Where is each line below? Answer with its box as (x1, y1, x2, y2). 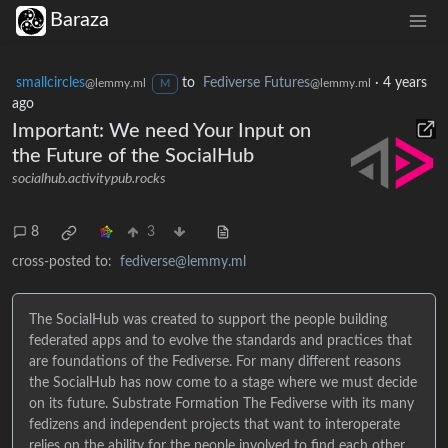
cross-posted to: (12, 254, 112, 269)
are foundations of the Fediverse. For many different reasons (29, 354, 401, 369)
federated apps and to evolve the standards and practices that (29, 333, 412, 348)
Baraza (50, 10, 109, 31)
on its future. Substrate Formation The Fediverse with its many (29, 396, 414, 411)
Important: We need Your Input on (12, 120, 311, 141)
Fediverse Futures (202, 75, 310, 90)
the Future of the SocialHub (12, 145, 254, 166)
